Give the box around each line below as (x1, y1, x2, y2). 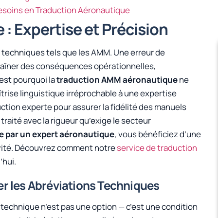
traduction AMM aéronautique (56, 74, 178, 86)
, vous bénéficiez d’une (114, 128, 201, 140)
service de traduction (117, 142, 197, 154)
